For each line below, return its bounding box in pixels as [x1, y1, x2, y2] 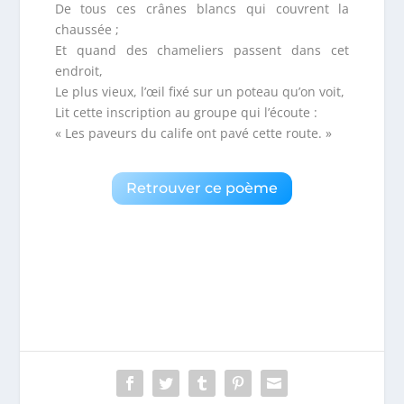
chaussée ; [54, 20, 119, 38]
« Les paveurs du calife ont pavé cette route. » [54, 124, 332, 142]
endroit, [54, 61, 103, 79]
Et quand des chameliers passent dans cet [54, 41, 350, 59]
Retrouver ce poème [125, 179, 278, 197]
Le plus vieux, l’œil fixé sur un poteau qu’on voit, [54, 82, 344, 100]
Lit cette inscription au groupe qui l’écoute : [54, 103, 317, 121]
